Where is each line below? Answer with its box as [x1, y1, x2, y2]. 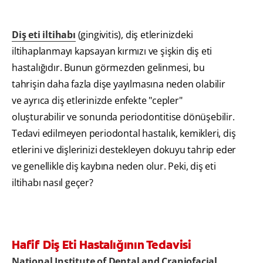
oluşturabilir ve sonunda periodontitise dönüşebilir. [12, 110, 235, 124]
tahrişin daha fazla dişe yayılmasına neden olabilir [12, 77, 225, 91]
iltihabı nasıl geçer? [12, 176, 93, 190]
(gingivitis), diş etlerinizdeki [75, 28, 193, 42]
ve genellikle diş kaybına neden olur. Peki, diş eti [12, 160, 216, 173]
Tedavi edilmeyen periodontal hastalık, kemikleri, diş [12, 127, 236, 140]
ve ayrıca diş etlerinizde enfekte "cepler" [12, 94, 183, 107]
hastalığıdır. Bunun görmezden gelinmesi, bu [12, 61, 205, 75]
